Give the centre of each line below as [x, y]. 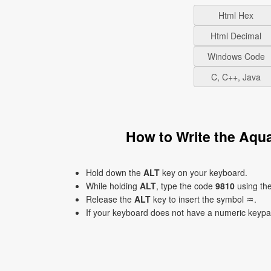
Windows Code [236, 56]
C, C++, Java [236, 77]
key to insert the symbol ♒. [204, 199]
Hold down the [115, 172]
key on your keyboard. [204, 172]
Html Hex [236, 15]
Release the [110, 199]
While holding [113, 186]
